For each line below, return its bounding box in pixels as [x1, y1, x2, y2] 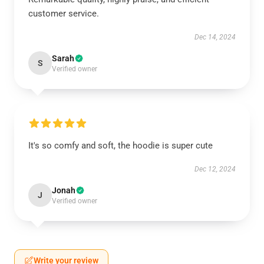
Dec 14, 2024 [194, 33, 236, 41]
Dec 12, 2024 [194, 165, 236, 173]
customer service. [28, 8, 99, 19]
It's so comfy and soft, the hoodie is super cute [28, 140, 213, 151]
